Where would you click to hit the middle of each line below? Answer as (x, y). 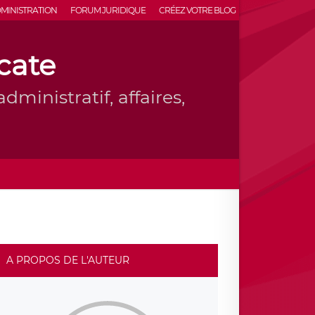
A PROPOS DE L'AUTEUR (68, 260)
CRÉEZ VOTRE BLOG (197, 10)
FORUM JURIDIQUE (108, 10)
